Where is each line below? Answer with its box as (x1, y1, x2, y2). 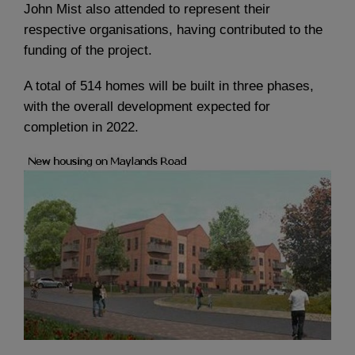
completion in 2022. (24, 120, 139, 136)
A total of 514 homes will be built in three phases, (24, 78, 314, 94)
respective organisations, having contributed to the (24, 22, 323, 38)
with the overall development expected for (24, 99, 270, 115)
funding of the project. (24, 43, 152, 59)
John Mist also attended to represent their (24, 2, 270, 17)
